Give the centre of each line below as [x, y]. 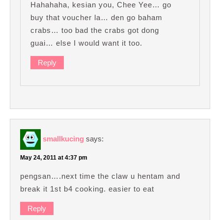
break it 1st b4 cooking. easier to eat [87, 189]
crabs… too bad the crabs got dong [95, 30]
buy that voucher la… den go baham [96, 18]
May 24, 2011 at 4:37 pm [54, 157]
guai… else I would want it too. [86, 43]
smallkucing [63, 139]
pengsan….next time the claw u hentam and [100, 176]
